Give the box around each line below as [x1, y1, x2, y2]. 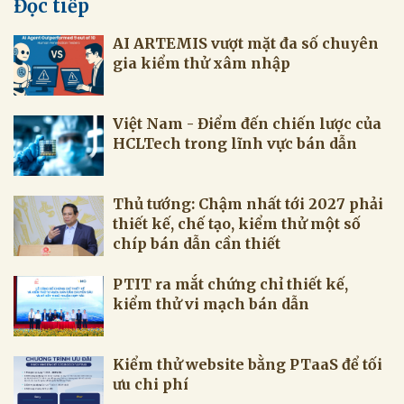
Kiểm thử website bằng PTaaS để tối [113, 354, 382, 373]
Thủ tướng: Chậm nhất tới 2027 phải [113, 194, 383, 213]
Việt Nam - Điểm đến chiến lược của [113, 114, 381, 133]
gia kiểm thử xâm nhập [113, 53, 290, 72]
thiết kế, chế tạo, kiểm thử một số [113, 214, 361, 233]
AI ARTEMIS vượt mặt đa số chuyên [113, 33, 379, 52]
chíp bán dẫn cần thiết [113, 234, 280, 252]
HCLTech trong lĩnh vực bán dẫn [113, 133, 357, 152]
